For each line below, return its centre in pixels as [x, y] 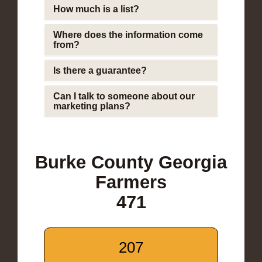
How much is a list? [96, 9]
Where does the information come [128, 35]
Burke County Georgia [131, 162]
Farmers [131, 182]
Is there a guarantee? [100, 70]
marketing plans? [92, 106]
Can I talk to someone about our [124, 96]
